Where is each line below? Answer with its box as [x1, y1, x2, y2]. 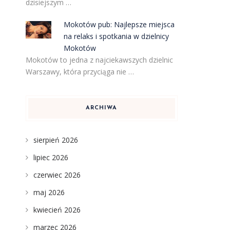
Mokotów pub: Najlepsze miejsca [64, 20, 175, 29]
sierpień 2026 [33, 135, 78, 145]
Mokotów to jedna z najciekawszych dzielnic [25, 55, 173, 65]
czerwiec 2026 [33, 170, 81, 180]
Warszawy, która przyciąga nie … [25, 67, 134, 76]
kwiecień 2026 [33, 205, 81, 215]
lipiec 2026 [33, 152, 68, 162]
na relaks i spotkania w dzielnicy [64, 31, 169, 41]
